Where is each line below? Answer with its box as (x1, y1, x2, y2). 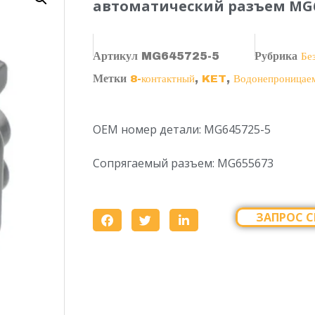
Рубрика (255, 50, 297, 62)
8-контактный (130, 73, 195, 84)
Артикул (93, 50, 141, 62)
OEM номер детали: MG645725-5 (93, 122, 271, 137)
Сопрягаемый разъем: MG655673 (93, 155, 274, 171)
